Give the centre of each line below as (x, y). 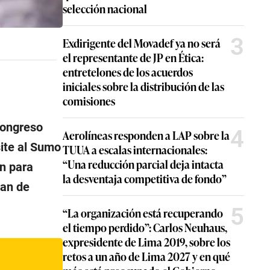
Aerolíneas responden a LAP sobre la (146, 135)
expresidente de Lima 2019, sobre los (146, 242)
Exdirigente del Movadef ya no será (142, 43)
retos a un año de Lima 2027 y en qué (146, 256)
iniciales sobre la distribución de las (143, 86)
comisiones (89, 101)
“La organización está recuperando (143, 213)
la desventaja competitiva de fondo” (145, 178)
